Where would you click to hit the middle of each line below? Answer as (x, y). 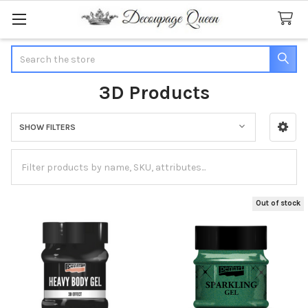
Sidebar (36, 143)
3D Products (154, 92)
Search (27, 52)
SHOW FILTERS (47, 127)
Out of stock (278, 203)
